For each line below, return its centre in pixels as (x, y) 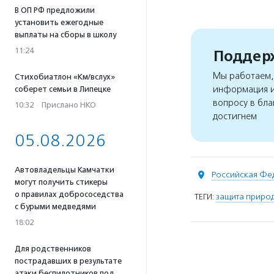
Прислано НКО (69, 105)
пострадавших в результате (68, 261)
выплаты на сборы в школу (65, 35)
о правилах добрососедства (69, 194)
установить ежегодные (59, 22)
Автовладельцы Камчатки (65, 170)
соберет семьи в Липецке (63, 89)
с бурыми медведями (55, 206)
